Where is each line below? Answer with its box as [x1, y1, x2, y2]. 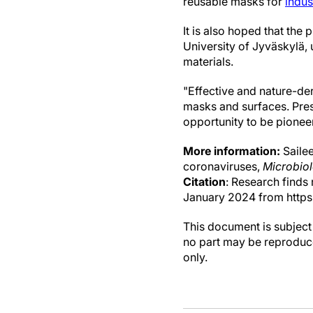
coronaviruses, [183, 159, 263, 173]
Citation [183, 175, 226, 189]
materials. [183, 54, 233, 68]
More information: [183, 144, 280, 158]
